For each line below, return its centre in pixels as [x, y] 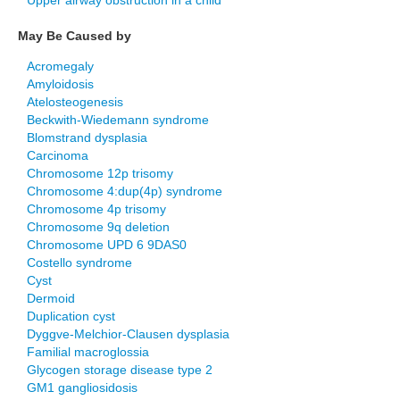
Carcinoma [58, 155]
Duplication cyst [71, 316]
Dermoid [51, 298]
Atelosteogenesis [75, 102]
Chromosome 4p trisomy [96, 209]
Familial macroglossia [88, 352]
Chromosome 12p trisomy [100, 173]
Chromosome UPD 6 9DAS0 [107, 245]
